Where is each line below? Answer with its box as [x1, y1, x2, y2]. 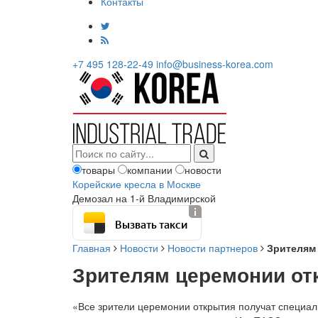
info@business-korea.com [156, 57, 273, 71]
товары [82, 163, 115, 177]
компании [127, 163, 172, 177]
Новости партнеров [168, 241, 258, 255]
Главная [72, 241, 111, 255]
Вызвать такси [115, 214, 187, 231]
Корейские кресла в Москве [72, 177, 201, 191]
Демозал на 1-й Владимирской [72, 191, 216, 205]
